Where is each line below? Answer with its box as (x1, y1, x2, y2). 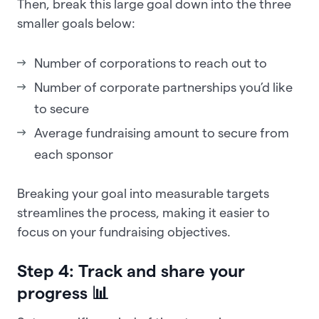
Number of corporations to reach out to (34, 56, 267, 70)
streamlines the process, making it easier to (17, 206, 270, 220)
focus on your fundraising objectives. (17, 225, 231, 239)
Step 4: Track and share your (17, 261, 245, 281)
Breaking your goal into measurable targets (17, 187, 269, 201)
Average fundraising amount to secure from (34, 126, 289, 140)
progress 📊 (17, 283, 109, 303)
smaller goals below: (17, 16, 138, 31)
